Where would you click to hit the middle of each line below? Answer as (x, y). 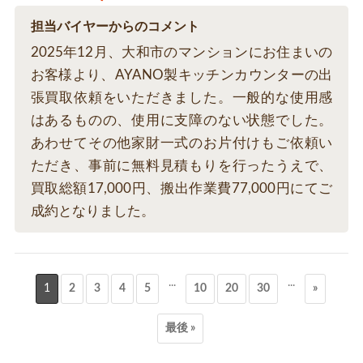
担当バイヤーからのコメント (115, 27)
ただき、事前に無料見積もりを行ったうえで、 (181, 166)
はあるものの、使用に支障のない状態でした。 (181, 121)
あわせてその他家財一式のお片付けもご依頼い (181, 143)
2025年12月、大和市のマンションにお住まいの (181, 53)
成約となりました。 (92, 211)
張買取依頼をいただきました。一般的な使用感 (181, 98)
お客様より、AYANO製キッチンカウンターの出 (181, 75)
